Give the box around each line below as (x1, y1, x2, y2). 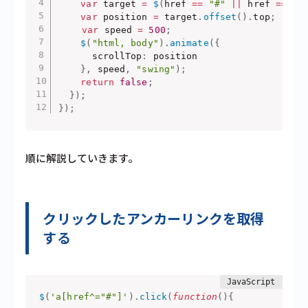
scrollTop (58, 50, 142, 61)
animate (169, 37, 209, 48)
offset (203, 11, 237, 22)
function (173, 291, 218, 302)
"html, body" (91, 37, 159, 48)
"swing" (136, 63, 176, 74)
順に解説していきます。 (25, 150, 139, 165)
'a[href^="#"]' (50, 291, 129, 302)
